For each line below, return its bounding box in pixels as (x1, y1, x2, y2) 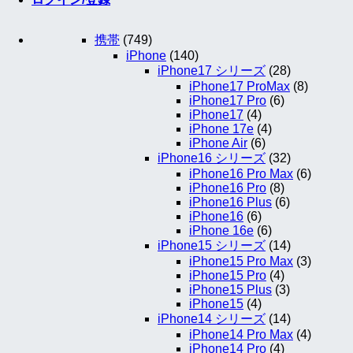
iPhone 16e (189, 224, 254, 238)
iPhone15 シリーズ (158, 239, 266, 253)
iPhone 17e (189, 122, 254, 136)
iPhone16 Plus (189, 195, 272, 210)
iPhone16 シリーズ (158, 151, 266, 165)
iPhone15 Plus (189, 283, 272, 297)
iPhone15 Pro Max (189, 255, 293, 269)
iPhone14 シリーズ (158, 312, 266, 326)
